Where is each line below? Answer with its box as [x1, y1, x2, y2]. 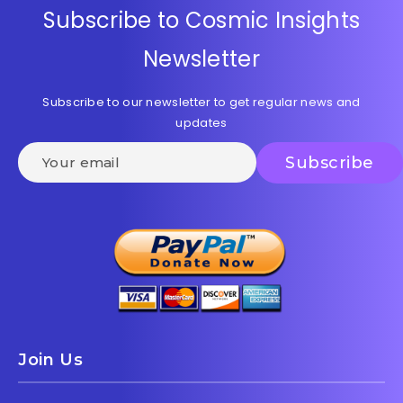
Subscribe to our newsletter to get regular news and [42, 94, 361, 112]
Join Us [18, 350, 84, 371]
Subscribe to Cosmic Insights [42, 5, 361, 36]
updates [175, 114, 228, 132]
